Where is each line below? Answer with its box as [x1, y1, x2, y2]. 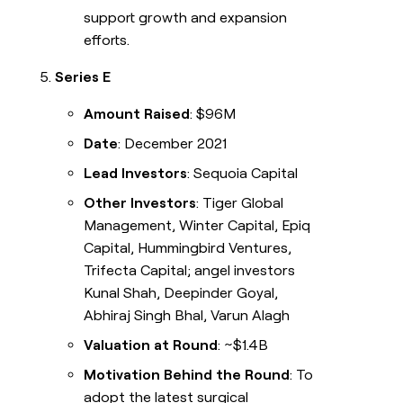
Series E [55, 68, 112, 86]
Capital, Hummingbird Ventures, [84, 239, 292, 257]
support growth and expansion [84, 9, 288, 27]
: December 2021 [118, 135, 228, 153]
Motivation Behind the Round [84, 366, 291, 384]
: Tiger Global [196, 194, 284, 212]
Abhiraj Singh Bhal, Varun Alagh [84, 307, 291, 325]
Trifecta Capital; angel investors [84, 262, 296, 280]
